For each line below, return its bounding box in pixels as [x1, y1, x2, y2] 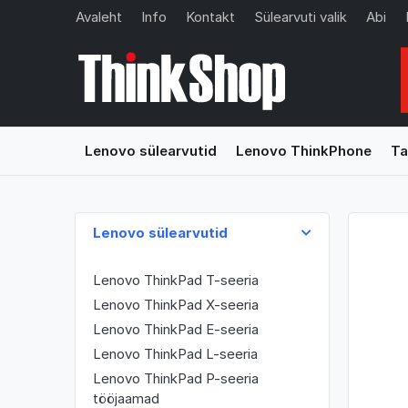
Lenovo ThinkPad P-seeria [92, 370, 259, 388]
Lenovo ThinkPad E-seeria [92, 321, 259, 339]
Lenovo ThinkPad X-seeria [92, 296, 259, 314]
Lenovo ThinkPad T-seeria [92, 271, 259, 290]
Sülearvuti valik [253, 7, 347, 25]
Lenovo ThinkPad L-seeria [92, 345, 258, 363]
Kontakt [185, 7, 235, 25]
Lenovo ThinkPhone [235, 142, 372, 159]
